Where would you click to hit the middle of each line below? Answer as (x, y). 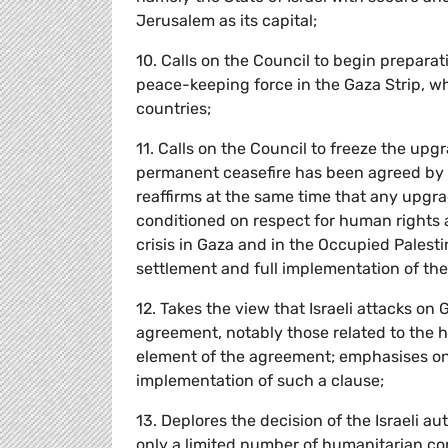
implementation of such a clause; (260, 380)
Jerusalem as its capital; (226, 20)
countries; (173, 108)
